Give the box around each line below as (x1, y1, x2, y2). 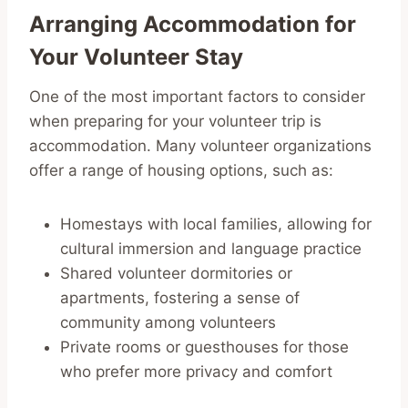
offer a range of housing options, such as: (29, 160, 333, 179)
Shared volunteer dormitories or (60, 263, 292, 282)
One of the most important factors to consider (29, 87, 365, 106)
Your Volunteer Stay (29, 43, 243, 70)
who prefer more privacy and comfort (60, 362, 332, 381)
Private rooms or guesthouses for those (60, 337, 349, 356)
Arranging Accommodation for (29, 10, 356, 37)
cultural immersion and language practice (60, 239, 362, 258)
